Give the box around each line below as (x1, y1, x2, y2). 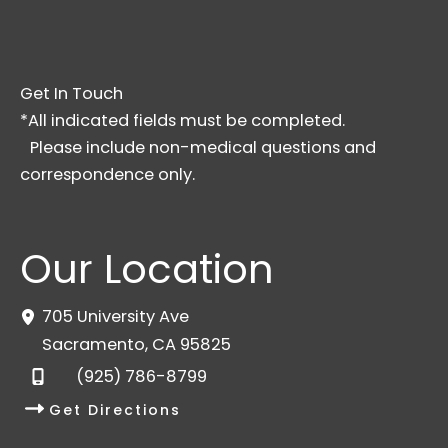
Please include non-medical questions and (20, 135, 376, 159)
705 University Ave (42, 305, 190, 329)
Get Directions (49, 399, 181, 420)
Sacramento (42, 333, 146, 357)
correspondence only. (20, 162, 195, 186)
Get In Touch (20, 81, 123, 105)
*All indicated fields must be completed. (20, 108, 345, 132)
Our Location (20, 241, 274, 298)
